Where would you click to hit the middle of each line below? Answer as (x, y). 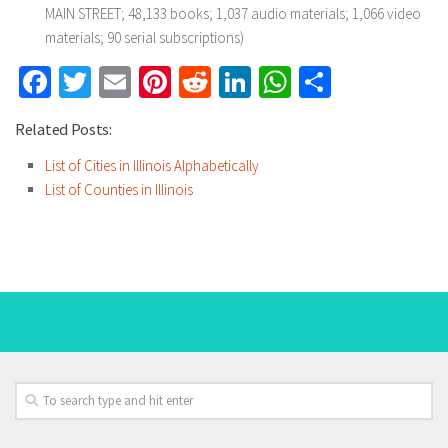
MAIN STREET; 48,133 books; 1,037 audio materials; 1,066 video (233, 13)
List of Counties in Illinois (119, 189)
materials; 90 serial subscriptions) (144, 37)
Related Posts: (63, 129)
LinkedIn (306, 82)
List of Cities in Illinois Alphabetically (152, 165)
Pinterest (227, 82)
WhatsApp (357, 82)
